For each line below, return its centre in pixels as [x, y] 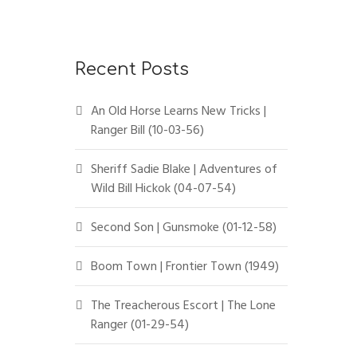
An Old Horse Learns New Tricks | [178, 111]
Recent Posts [131, 69]
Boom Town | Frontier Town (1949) [184, 266]
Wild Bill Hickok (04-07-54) [163, 188]
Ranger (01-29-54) [139, 324]
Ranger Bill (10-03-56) [147, 130]
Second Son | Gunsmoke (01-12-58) [183, 227]
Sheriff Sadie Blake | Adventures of [184, 169]
